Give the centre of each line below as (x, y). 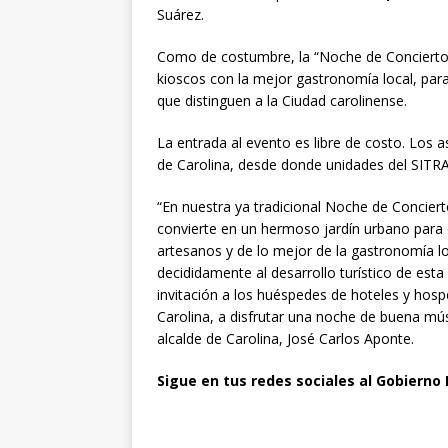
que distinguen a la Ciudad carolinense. (282, 101)
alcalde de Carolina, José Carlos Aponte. (285, 339)
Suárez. (180, 15)
